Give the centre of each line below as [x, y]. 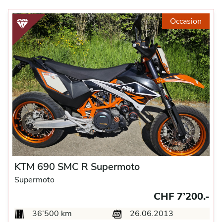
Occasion [186, 21]
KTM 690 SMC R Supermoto [77, 167]
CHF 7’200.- [182, 196]
